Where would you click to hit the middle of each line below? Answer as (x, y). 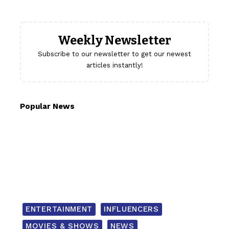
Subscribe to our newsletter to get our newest (114, 54)
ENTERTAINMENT (59, 209)
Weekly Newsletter (114, 40)
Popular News (47, 106)
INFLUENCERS (131, 209)
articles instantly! (114, 65)
